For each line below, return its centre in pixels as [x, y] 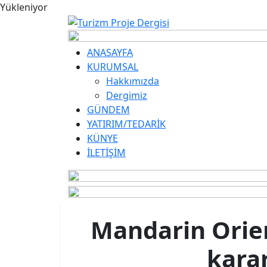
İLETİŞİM [106, 153]
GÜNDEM [108, 110]
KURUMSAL [113, 67]
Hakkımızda [133, 81]
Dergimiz [127, 96]
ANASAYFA [110, 53]
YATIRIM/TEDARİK [126, 124]
